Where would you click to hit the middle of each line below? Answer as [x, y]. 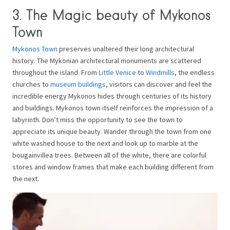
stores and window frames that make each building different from [113, 167]
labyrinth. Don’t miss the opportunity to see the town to [98, 119]
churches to [31, 84]
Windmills [160, 72]
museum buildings [78, 84]
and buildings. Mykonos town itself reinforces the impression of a [113, 108]
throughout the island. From [55, 72]
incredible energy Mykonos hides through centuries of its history [112, 96]
